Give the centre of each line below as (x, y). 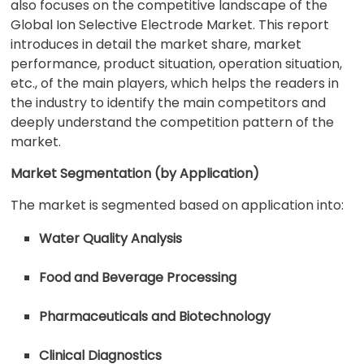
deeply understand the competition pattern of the (173, 122)
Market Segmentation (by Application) (135, 173)
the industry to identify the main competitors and (169, 103)
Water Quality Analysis (111, 238)
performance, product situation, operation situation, (177, 64)
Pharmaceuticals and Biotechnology (155, 316)
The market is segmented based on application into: (178, 205)
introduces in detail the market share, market (156, 44)
